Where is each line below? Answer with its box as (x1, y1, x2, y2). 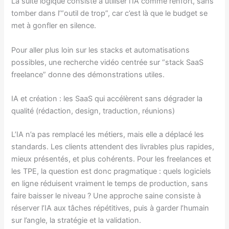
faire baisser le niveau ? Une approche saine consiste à (11, 191, 201, 200)
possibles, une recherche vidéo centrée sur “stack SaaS (11, 57, 204, 67)
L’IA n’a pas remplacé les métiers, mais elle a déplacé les (11, 129, 204, 139)
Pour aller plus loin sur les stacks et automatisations (11, 45, 190, 55)
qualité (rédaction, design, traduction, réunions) (11, 106, 175, 116)
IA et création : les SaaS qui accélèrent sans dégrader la (11, 94, 203, 103)
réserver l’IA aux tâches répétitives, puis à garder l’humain (11, 203, 210, 213)
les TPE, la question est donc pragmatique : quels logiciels (11, 166, 212, 176)
